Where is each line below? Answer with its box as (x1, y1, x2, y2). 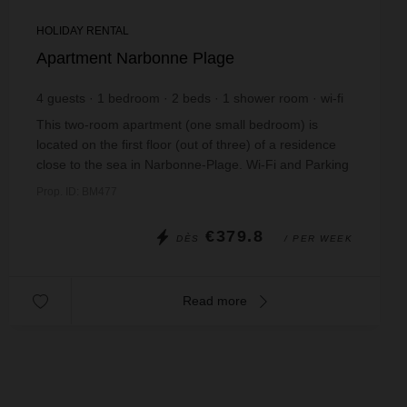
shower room (233, 91, 309, 105)
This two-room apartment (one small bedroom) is (36, 117, 318, 132)
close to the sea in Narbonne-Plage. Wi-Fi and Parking (36, 157, 349, 172)
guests (47, 91, 85, 105)
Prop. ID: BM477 (36, 185, 117, 198)
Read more (182, 293, 251, 308)
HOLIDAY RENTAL (36, 25, 129, 37)
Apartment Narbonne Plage (36, 49, 234, 67)
